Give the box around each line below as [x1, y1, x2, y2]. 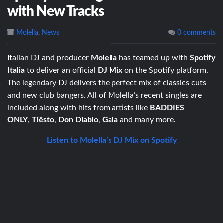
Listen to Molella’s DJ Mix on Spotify [46, 136, 177, 144]
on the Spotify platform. [122, 66, 208, 74]
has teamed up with [119, 53, 190, 62]
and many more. [118, 115, 176, 124]
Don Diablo [58, 115, 98, 124]
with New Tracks [7, 4, 104, 18]
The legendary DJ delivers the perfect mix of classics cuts [7, 78, 206, 87]
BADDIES [150, 103, 184, 111]
